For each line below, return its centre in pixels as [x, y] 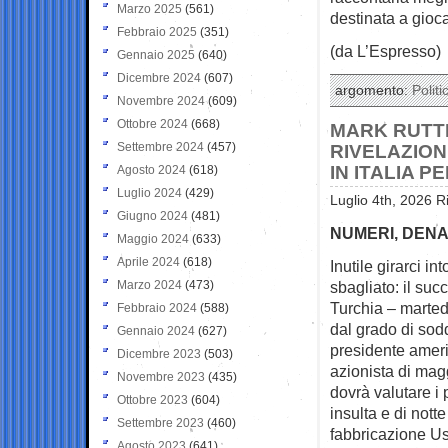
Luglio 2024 [149, 192]
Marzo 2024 [149, 284]
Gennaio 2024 [156, 330]
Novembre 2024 [161, 100]
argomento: [373, 90]
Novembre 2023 [161, 376]
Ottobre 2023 [152, 399]
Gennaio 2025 [156, 54]
